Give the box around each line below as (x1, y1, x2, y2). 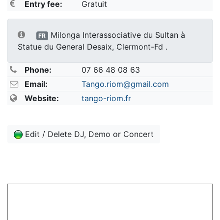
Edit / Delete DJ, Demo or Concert (25, 129, 154, 139)
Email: (25, 79, 48, 89)
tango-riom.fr (81, 93, 131, 103)
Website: (25, 93, 59, 103)
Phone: (25, 64, 52, 75)
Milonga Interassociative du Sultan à (51, 29, 186, 40)
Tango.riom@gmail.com (81, 79, 169, 89)
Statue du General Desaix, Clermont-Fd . (18, 41, 167, 52)
